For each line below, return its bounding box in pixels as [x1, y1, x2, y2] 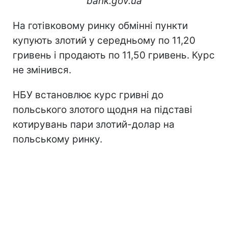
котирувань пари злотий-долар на [13, 118, 175, 130]
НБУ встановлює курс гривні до [13, 89, 163, 101]
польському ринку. [13, 133, 102, 145]
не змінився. [13, 64, 71, 76]
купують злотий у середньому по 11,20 [13, 34, 195, 46]
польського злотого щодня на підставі [13, 103, 192, 116]
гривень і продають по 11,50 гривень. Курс [13, 49, 215, 61]
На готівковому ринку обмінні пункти [13, 19, 188, 32]
